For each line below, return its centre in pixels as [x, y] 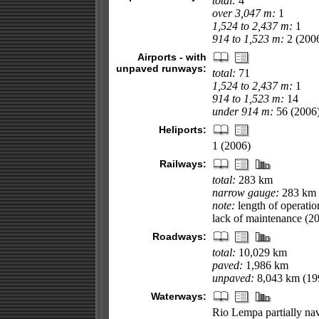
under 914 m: [242, 111]
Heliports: [182, 130]
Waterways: [178, 296]
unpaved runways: [161, 68]
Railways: [183, 164]
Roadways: [179, 236]
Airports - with [172, 57]
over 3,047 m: [244, 13]
